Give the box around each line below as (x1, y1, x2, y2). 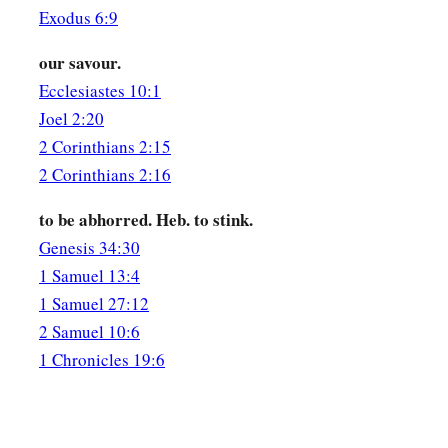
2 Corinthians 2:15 (39, 135, 171, 159)
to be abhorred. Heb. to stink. (39, 207, 253, 233)
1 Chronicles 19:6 (39, 348, 165, 372)
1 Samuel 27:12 (39, 292, 149, 316)
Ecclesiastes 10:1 (39, 79, 161, 103)
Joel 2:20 (39, 107, 104, 131)
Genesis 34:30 (39, 236, 140, 260)
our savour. (39, 50, 121, 76)
